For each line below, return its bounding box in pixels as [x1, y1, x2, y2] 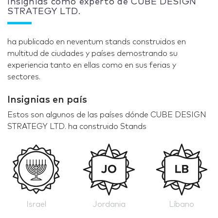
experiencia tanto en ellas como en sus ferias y [7, 61, 176, 70]
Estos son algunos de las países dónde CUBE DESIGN [7, 111, 206, 119]
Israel [26, 200, 47, 208]
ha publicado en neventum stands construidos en [7, 38, 186, 46]
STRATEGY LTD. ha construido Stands [7, 123, 146, 131]
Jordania [92, 200, 126, 208]
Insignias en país [7, 95, 87, 105]
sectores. [7, 73, 40, 81]
